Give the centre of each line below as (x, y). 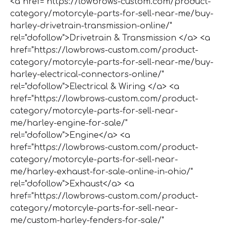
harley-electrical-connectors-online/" (87, 74)
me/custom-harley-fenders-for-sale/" (87, 220)
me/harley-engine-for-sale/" (69, 123)
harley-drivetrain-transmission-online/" (91, 26)
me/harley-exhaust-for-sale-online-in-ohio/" (102, 172)
